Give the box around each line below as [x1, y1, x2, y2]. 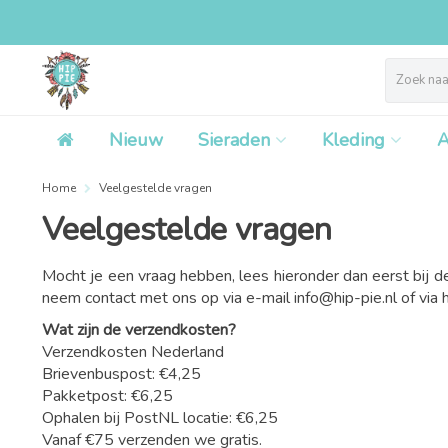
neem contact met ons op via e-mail [42, 287, 294, 309]
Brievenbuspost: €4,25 [42, 363, 205, 385]
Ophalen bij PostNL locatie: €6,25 [42, 407, 278, 429]
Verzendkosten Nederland [42, 341, 224, 363]
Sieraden [198, 128, 270, 152]
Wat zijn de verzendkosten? [42, 319, 236, 341]
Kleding [322, 128, 385, 152]
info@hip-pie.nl [294, 287, 397, 309]
